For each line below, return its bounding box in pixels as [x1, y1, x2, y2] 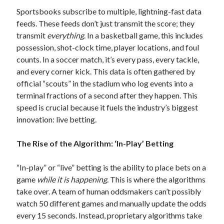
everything [47, 30, 84, 40]
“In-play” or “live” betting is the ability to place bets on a [16, 162, 206, 172]
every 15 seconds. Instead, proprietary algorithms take [16, 210, 202, 220]
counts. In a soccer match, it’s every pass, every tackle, [16, 54, 199, 64]
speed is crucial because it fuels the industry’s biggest [16, 102, 198, 112]
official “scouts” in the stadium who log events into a [16, 78, 193, 88]
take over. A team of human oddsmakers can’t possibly [16, 186, 201, 196]
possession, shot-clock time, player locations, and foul [16, 42, 199, 52]
